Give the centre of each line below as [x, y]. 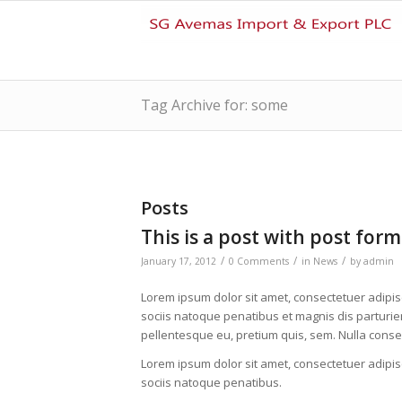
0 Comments [259, 261]
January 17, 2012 [179, 261]
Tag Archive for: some [214, 105]
